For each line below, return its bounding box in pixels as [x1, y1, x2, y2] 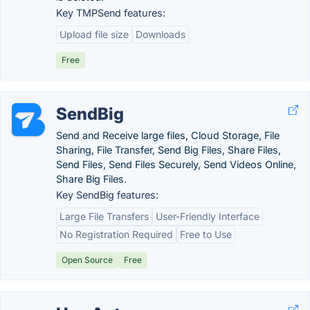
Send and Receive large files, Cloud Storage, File [56, 129, 280, 141]
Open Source [62, 255, 113, 265]
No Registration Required [60, 228, 173, 240]
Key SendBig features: [56, 189, 158, 201]
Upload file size [60, 28, 129, 40]
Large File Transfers [60, 210, 149, 222]
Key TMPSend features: [56, 7, 165, 19]
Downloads [136, 28, 185, 40]
